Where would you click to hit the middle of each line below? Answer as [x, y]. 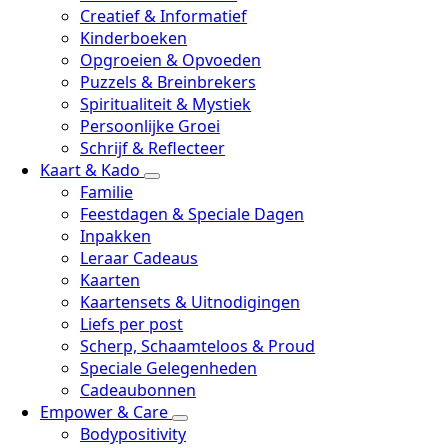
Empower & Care [106, 412]
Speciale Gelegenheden [168, 368]
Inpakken [115, 236]
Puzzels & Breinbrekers [168, 82]
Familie [106, 192]
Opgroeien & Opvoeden [170, 60]
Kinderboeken [133, 38]
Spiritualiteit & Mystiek [165, 104]
